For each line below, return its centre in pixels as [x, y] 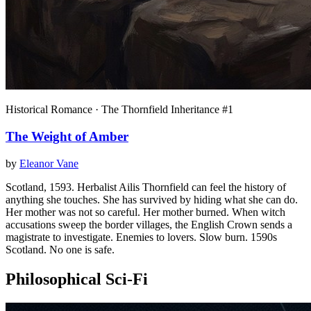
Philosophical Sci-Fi [77, 279]
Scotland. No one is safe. [60, 249]
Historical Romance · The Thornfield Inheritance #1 [119, 110]
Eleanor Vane [49, 163]
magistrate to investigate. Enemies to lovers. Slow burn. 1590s [141, 237]
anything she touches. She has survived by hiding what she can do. [152, 199]
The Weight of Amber [67, 137]
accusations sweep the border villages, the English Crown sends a [149, 224]
